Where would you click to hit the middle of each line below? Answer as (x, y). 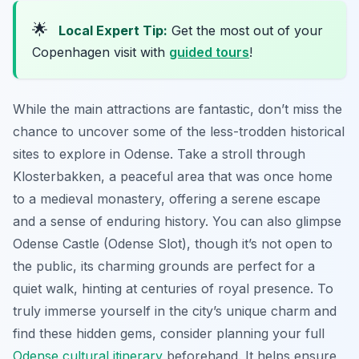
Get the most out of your (245, 30)
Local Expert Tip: (113, 30)
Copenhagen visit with (101, 52)
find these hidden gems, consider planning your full (169, 333)
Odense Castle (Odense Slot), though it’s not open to (173, 243)
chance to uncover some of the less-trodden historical (179, 131)
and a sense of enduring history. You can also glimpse (177, 221)
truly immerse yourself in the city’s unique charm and (175, 311)
